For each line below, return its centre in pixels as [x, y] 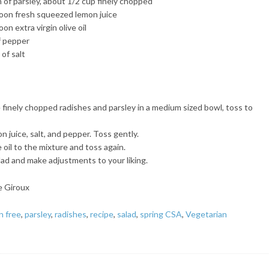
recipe [102, 214]
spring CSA [161, 214]
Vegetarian [207, 214]
